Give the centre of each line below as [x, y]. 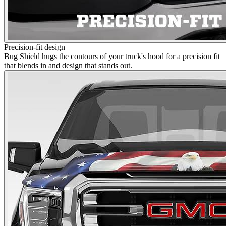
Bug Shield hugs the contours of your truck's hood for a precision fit [112, 56]
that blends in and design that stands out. [68, 65]
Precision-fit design [35, 47]
